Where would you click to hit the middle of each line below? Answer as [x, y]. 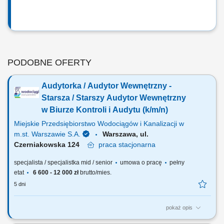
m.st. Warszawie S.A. [47, 134]
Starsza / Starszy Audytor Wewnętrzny [114, 98]
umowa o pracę [141, 162]
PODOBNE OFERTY [49, 62]
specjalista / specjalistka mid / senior [64, 162]
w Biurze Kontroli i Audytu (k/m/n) [105, 110]
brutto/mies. [95, 172]
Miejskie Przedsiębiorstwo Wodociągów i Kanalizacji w [99, 123]
